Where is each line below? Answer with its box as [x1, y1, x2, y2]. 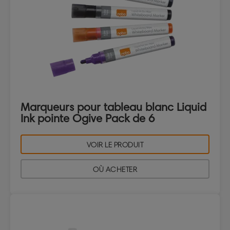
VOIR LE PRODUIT [86, 141, 144, 150]
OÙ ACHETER [93, 165, 137, 175]
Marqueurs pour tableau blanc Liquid [21, 100, 206, 114]
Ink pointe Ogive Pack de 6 [21, 111, 155, 126]
